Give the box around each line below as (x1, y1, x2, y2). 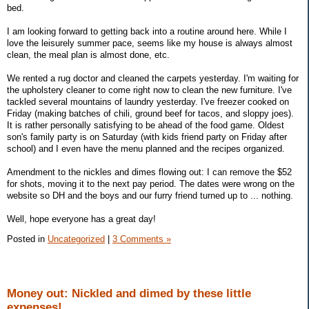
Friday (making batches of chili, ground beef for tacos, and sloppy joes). (7, 108, 294, 119)
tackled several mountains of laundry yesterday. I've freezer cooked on (7, 96, 289, 107)
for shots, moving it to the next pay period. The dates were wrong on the (7, 178, 295, 189)
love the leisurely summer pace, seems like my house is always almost (7, 37, 292, 48)
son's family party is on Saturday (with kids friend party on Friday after (7, 131, 287, 142)
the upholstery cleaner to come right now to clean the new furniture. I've (7, 84, 292, 95)
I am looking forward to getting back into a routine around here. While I (7, 26, 287, 37)
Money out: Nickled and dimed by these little (7, 287, 251, 301)
